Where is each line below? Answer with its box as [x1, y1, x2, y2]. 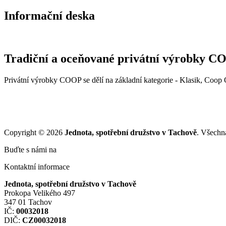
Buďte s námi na [4, 145, 59, 154]
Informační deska [4, 9, 95, 22]
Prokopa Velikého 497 [4, 188, 75, 197]
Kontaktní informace [4, 162, 70, 171]
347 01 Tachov [4, 197, 52, 206]
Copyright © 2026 [4, 128, 65, 137]
